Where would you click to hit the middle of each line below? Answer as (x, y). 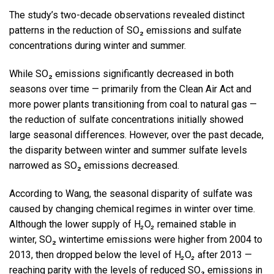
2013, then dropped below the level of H (95, 254)
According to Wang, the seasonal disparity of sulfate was (131, 193)
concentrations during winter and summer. (99, 46)
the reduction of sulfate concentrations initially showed (126, 119)
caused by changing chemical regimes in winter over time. (132, 209)
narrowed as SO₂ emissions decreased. (94, 165)
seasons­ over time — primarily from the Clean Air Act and (130, 89)
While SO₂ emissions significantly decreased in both (121, 73)
